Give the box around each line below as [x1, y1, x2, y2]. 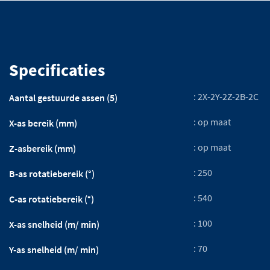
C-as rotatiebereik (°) [9, 192, 94, 205]
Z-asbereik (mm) [9, 142, 76, 154]
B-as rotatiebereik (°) [9, 167, 95, 180]
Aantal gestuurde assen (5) [9, 91, 118, 104]
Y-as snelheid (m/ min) [9, 243, 99, 256]
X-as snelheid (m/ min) [9, 218, 99, 230]
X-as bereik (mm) [9, 116, 77, 129]
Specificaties [9, 58, 105, 81]
